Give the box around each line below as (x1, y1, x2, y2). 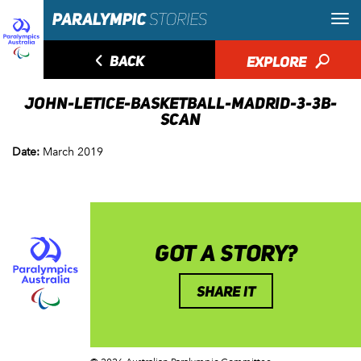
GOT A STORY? (154, 239, 297, 266)
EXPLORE (246, 53, 309, 70)
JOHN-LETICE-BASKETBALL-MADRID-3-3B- (24, 93, 337, 113)
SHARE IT (196, 282, 255, 300)
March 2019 (43, 145, 103, 159)
